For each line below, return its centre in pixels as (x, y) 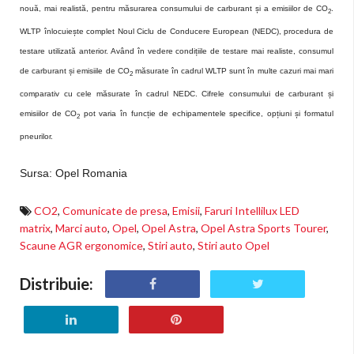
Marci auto (81, 228)
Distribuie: (56, 284)
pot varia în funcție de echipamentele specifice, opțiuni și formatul (207, 114)
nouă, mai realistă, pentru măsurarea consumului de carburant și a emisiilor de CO (174, 9)
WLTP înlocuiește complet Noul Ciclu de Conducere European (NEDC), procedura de (177, 32)
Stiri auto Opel (233, 246)
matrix (35, 228)
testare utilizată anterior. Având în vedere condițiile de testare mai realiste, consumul (177, 51)
